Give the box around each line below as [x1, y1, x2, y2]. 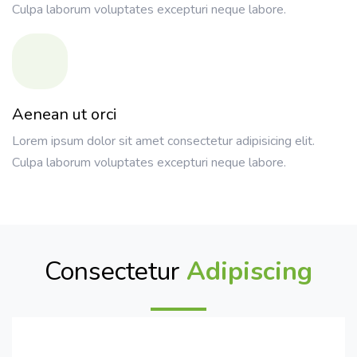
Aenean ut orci [12, 104, 117, 126]
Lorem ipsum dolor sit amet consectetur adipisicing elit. [12, 132, 315, 151]
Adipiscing [186, 254, 312, 289]
